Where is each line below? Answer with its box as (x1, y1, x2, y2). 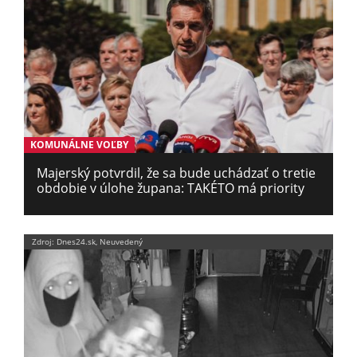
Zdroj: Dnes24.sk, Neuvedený (32, 236, 143, 247)
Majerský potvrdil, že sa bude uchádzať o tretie (37, 164, 316, 182)
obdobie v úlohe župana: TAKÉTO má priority (37, 179, 304, 197)
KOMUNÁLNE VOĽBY (29, 137, 128, 151)
